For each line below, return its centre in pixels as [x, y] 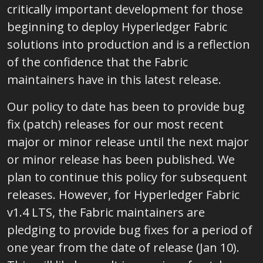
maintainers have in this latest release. [114, 80]
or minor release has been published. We [121, 159]
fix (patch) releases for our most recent [115, 124]
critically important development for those [125, 9]
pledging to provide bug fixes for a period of [130, 230]
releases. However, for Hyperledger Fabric [123, 195]
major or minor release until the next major [128, 142]
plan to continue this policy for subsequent [127, 177]
